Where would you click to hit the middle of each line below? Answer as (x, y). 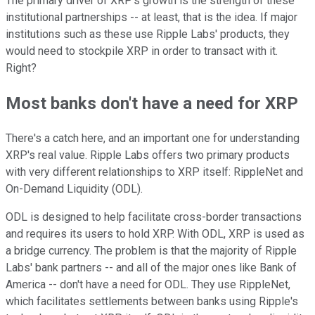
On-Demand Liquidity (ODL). (74, 188)
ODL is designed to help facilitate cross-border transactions (154, 217)
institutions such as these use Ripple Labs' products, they (148, 34)
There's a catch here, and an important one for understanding (153, 138)
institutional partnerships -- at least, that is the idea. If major (152, 17)
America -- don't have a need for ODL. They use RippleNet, (148, 284)
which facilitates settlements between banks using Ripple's (152, 301)
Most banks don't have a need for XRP (152, 103)
